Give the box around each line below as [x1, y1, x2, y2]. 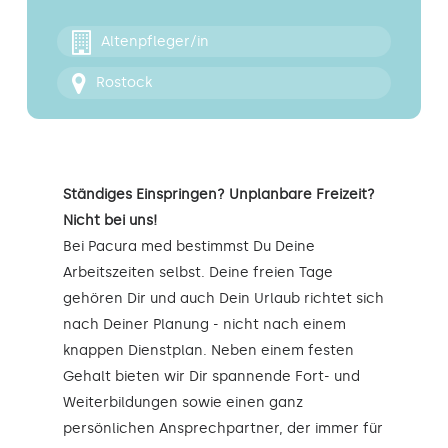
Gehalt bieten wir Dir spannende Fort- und [63, 367, 360, 385]
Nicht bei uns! [63, 211, 157, 229]
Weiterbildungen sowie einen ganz [63, 393, 303, 411]
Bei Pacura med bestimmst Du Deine [63, 237, 315, 255]
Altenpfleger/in [100, 32, 209, 50]
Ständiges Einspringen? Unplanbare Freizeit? [63, 185, 375, 203]
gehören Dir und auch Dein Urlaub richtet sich [63, 289, 384, 307]
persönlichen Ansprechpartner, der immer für [63, 419, 383, 437]
